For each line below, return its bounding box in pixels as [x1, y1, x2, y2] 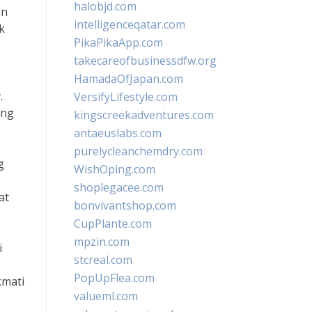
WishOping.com [74, 162, 155, 177]
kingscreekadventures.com [74, 107, 214, 123]
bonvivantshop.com [74, 198, 176, 213]
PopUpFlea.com [74, 270, 155, 286]
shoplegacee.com [74, 180, 164, 195]
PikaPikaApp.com [74, 35, 163, 50]
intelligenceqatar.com [74, 17, 185, 32]
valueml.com [74, 288, 138, 304]
